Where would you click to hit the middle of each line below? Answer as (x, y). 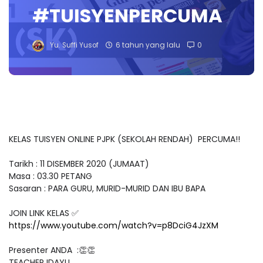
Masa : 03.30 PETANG (50, 176)
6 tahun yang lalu (148, 45)
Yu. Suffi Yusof (74, 45)
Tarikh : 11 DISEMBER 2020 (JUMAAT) (79, 164)
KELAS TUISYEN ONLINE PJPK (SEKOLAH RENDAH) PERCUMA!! (124, 139)
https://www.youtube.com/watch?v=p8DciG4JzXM (114, 226)
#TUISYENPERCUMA (127, 16)
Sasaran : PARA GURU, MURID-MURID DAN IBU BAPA (107, 189)
